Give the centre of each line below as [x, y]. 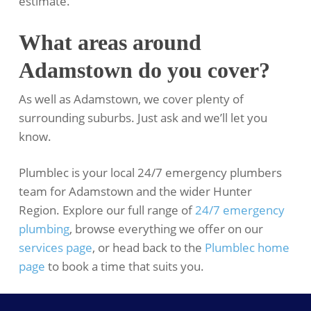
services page [55, 248]
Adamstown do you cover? [144, 70]
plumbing [44, 229]
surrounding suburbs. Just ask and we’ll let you [143, 117]
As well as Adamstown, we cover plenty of [131, 99]
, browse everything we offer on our [166, 229]
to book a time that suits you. [124, 267]
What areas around [110, 42]
